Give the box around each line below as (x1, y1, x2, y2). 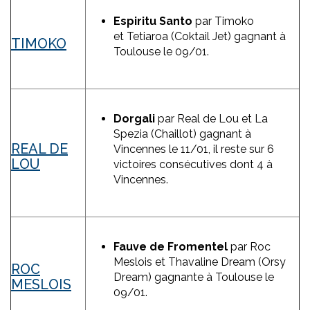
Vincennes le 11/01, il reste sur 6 (113, 143, 274, 156)
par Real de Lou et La (155, 112, 268, 126)
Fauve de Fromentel (113, 240, 228, 254)
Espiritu (113, 15, 156, 28)
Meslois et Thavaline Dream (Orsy (113, 255, 286, 269)
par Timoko (192, 15, 254, 28)
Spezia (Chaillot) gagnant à (113, 127, 251, 141)
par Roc (228, 240, 271, 254)
